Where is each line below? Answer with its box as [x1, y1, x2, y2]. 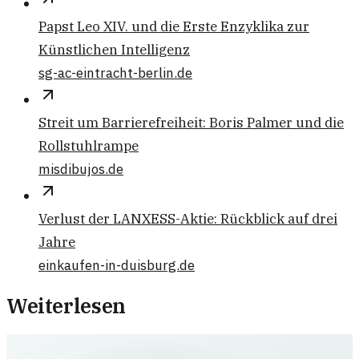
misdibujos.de [38, 160, 123, 179]
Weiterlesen [6, 292, 126, 320]
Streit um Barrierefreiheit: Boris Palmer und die [38, 114, 344, 132]
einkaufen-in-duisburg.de [38, 256, 195, 275]
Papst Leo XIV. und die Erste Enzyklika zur [38, 18, 309, 36]
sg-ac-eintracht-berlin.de [38, 64, 192, 83]
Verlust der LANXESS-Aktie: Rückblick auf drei [38, 210, 337, 228]
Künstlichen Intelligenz [38, 41, 190, 59]
